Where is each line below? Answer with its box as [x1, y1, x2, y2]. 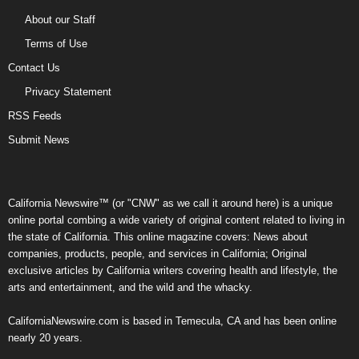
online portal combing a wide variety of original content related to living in [8, 213, 345, 226]
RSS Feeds [8, 109, 62, 122]
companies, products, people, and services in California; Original [8, 247, 307, 260]
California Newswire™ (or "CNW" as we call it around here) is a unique [8, 196, 333, 209]
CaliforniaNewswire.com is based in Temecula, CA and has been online [8, 314, 337, 327]
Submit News [8, 133, 70, 146]
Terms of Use [25, 37, 87, 50]
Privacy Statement [25, 85, 111, 98]
